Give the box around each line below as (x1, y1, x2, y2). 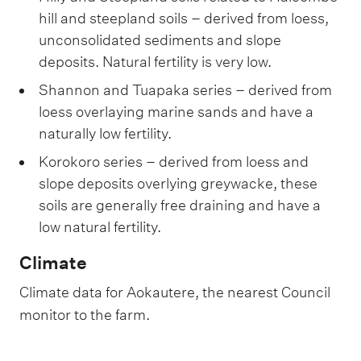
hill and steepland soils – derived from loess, (39, 10, 329, 27)
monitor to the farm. (19, 306, 150, 324)
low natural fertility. (39, 218, 161, 236)
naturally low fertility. (39, 125, 172, 143)
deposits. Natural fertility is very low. (39, 53, 272, 71)
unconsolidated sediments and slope (39, 31, 281, 49)
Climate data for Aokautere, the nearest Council (19, 284, 330, 301)
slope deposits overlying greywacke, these (39, 175, 317, 193)
